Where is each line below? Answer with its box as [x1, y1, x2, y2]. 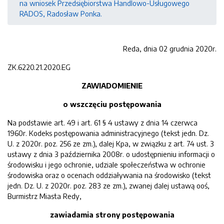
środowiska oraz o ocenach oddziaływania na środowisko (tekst [7, 170, 211, 179]
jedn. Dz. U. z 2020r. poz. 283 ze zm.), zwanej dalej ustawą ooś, [7, 181, 209, 190]
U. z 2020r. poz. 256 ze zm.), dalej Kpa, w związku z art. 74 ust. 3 [7, 139, 214, 148]
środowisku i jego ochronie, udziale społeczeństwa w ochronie [7, 160, 205, 169]
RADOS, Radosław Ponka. [19, 9, 102, 18]
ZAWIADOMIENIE [81, 81, 142, 90]
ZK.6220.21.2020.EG [7, 62, 70, 71]
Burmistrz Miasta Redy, [7, 191, 81, 200]
